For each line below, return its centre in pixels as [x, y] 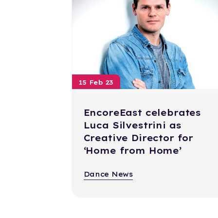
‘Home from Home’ [133, 151]
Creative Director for [138, 138]
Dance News [108, 174]
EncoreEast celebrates [142, 113]
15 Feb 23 [96, 82]
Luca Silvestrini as [132, 126]
